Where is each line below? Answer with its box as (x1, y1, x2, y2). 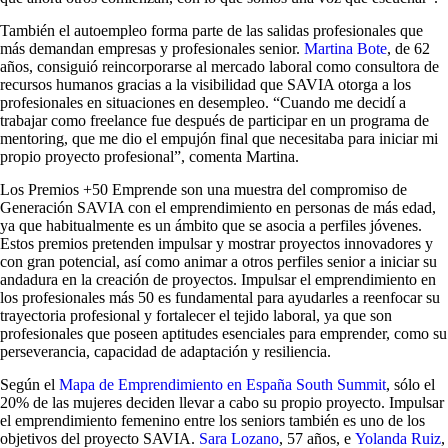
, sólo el (386, 376, 435, 393)
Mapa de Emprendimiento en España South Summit (59, 376, 386, 393)
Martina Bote (304, 40, 387, 57)
